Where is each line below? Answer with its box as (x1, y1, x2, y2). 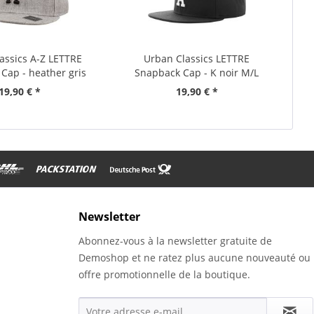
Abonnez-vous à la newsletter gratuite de (78, 233, 272, 247)
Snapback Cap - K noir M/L (135, 66, 259, 80)
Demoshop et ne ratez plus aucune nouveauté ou (78, 250, 310, 264)
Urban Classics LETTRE (144, 52, 250, 66)
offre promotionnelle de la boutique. (78, 267, 250, 281)
